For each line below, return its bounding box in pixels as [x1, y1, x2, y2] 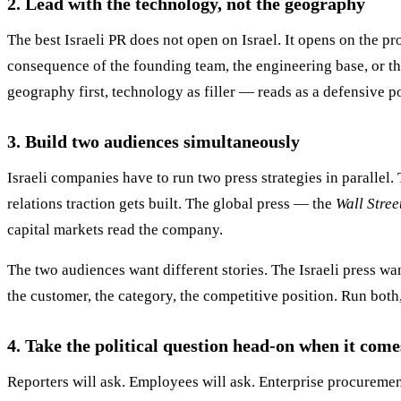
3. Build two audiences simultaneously [7, 132, 300, 152]
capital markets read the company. [7, 221, 223, 239]
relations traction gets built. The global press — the [7, 195, 336, 213]
